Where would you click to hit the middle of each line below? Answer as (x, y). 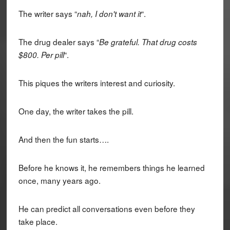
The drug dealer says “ (59, 41)
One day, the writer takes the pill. (76, 111)
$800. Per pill (41, 54)
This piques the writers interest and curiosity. (97, 82)
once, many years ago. (59, 180)
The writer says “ (47, 13)
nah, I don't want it (109, 13)
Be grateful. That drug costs (148, 42)
